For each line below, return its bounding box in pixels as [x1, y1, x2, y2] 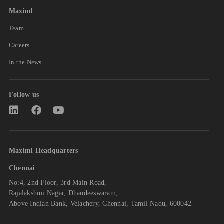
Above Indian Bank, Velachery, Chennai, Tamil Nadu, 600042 [8, 199, 192, 207]
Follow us [8, 91, 39, 99]
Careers [8, 41, 30, 49]
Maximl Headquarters [8, 146, 78, 154]
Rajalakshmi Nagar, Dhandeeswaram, [8, 189, 118, 197]
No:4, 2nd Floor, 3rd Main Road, [8, 178, 107, 186]
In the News [8, 58, 42, 66]
